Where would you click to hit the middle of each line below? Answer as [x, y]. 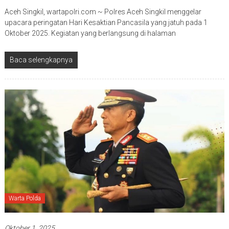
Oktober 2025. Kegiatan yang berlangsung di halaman [90, 33]
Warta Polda [25, 198]
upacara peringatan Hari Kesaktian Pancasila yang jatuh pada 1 [106, 23]
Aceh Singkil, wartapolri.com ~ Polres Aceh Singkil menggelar [103, 12]
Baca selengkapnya [41, 60]
